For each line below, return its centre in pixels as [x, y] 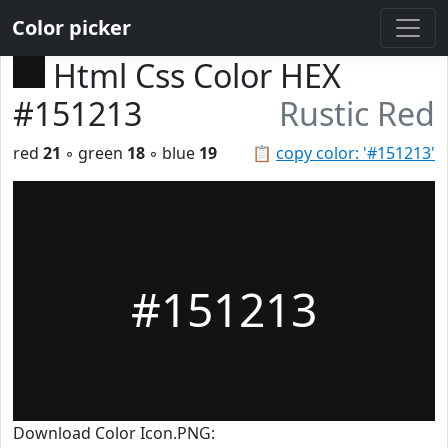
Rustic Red [357, 113]
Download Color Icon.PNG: [114, 433]
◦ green [94, 153]
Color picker [71, 27]
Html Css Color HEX [197, 75]
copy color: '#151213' [355, 153]
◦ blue [172, 153]
